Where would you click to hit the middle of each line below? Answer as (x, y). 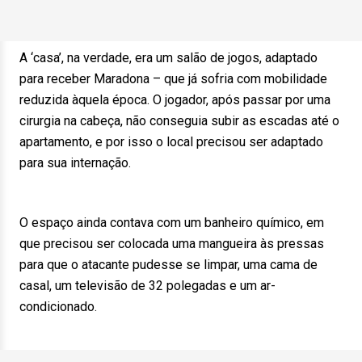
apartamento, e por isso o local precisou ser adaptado (171, 142)
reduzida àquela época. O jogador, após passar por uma (175, 100)
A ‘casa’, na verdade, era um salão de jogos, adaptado (168, 58)
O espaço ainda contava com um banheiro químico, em (172, 223)
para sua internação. (75, 163)
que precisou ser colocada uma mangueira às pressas (172, 244)
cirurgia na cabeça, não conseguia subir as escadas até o (179, 121)
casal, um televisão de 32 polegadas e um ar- (147, 286)
